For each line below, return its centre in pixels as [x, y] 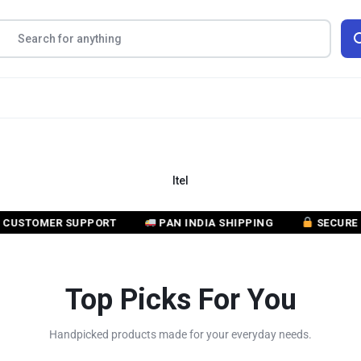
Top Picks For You [180, 299]
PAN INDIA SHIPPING [184, 222]
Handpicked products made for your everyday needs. [180, 334]
